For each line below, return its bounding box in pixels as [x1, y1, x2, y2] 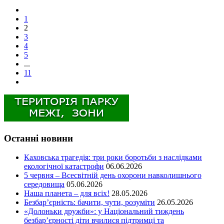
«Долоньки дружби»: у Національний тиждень [24, 207, 184, 216]
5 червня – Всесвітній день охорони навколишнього [24, 171, 201, 180]
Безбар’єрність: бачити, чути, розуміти [24, 198, 155, 207]
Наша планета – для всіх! [24, 189, 109, 198]
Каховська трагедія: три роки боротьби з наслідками [24, 153, 202, 162]
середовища [24, 180, 64, 189]
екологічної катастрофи [24, 162, 104, 171]
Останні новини [4, 132, 73, 143]
